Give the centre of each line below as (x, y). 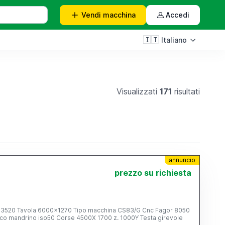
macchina (120, 15)
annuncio (182, 160)
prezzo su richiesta (153, 173)
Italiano (174, 40)
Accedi (178, 15)
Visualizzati (138, 91)
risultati (186, 91)
